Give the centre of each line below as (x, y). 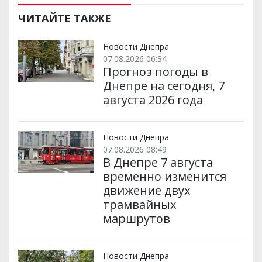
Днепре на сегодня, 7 (163, 85)
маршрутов (136, 218)
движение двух (146, 190)
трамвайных (139, 204)
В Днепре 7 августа (158, 162)
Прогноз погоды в (155, 71)
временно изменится (164, 176)
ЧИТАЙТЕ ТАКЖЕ (65, 18)
